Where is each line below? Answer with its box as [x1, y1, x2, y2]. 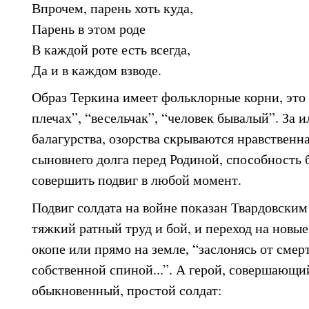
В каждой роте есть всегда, [32, 39, 190, 59]
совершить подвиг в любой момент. [32, 170, 241, 190]
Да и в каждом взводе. [32, 60, 161, 79]
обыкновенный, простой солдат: [32, 281, 222, 300]
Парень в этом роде [32, 19, 146, 38]
